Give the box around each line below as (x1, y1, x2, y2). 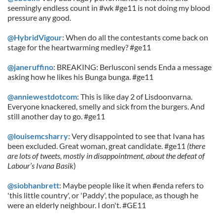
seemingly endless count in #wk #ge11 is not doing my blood (7, 3, 210, 12)
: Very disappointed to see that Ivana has (68, 131, 205, 141)
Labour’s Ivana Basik (7, 161, 74, 170)
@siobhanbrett (7, 181, 59, 190)
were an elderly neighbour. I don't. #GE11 (7, 200, 146, 210)
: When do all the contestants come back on (62, 33, 208, 42)
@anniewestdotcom (7, 92, 77, 101)
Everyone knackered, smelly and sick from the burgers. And (7, 102, 205, 111)
